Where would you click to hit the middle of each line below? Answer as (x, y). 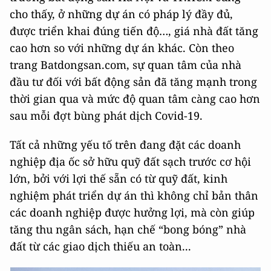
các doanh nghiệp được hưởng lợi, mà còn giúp (132, 212)
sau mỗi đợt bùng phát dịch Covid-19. (106, 115)
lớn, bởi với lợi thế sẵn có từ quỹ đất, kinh (119, 178)
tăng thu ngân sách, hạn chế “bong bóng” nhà (128, 229)
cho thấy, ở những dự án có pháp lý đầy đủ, (121, 14)
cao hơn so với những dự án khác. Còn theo (122, 47)
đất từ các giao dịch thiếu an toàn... (100, 246)
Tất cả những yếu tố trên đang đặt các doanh (125, 144)
